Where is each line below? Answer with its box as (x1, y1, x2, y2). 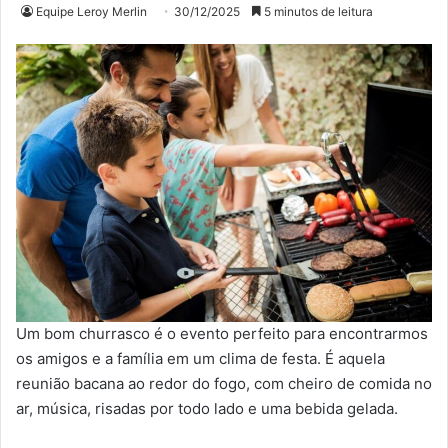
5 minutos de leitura (261, 4, 373, 20)
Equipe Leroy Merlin (36, 4, 147, 20)
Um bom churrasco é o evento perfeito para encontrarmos (16, 324, 428, 344)
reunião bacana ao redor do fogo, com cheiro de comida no (16, 374, 432, 394)
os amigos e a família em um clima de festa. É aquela (16, 349, 385, 369)
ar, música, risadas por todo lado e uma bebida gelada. (16, 399, 398, 419)
